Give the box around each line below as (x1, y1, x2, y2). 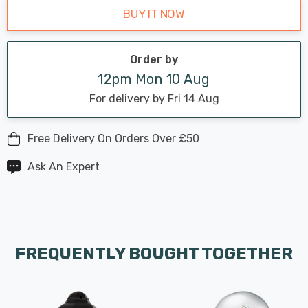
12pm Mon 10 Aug (98, 70, 210, 87)
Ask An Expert (27, 159, 100, 173)
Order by (130, 52, 178, 66)
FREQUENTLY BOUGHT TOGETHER (15, 243, 293, 263)
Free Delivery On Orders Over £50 (27, 131, 199, 145)
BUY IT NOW (123, 6, 185, 21)
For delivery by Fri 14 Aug (89, 91, 219, 105)
